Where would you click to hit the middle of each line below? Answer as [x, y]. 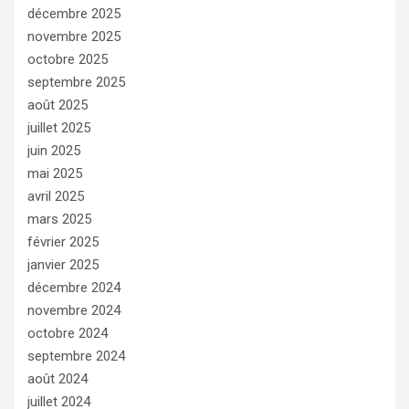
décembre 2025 [74, 13]
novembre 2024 [74, 310]
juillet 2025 [59, 127]
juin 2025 [54, 150]
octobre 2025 [68, 59]
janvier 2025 [63, 264]
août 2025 [58, 105]
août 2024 [58, 378]
